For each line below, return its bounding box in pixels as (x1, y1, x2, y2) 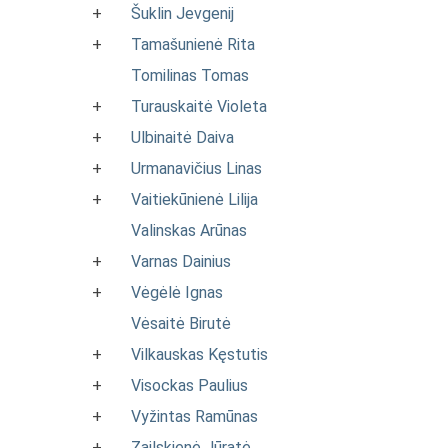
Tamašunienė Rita (131, 35, 255, 54)
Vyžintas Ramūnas (131, 407, 258, 426)
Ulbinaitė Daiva (131, 128, 234, 147)
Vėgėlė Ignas (131, 283, 223, 302)
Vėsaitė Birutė (131, 314, 231, 333)
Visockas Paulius (131, 376, 248, 395)
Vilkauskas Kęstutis (131, 345, 268, 364)
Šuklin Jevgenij (131, 4, 234, 23)
